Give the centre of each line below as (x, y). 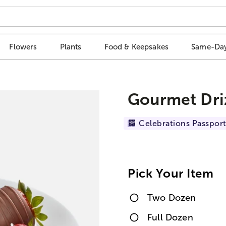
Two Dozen (172, 197)
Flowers (23, 47)
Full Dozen (170, 217)
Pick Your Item (171, 173)
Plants (71, 47)
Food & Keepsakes (136, 47)
